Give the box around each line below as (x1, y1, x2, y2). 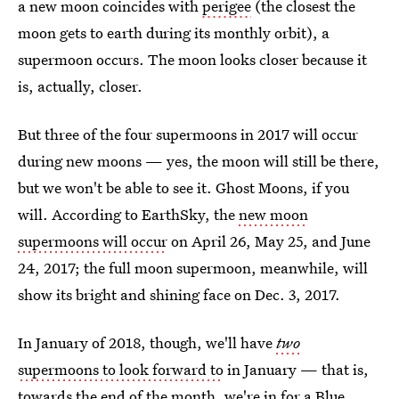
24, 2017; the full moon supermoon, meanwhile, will (18, 256, 368, 278)
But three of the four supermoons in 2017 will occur (18, 123, 358, 144)
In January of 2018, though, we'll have (18, 331, 276, 353)
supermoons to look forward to (18, 358, 224, 379)
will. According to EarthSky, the (18, 203, 239, 224)
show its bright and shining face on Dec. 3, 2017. (18, 283, 340, 305)
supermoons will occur (18, 230, 167, 251)
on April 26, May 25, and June (167, 230, 370, 251)
